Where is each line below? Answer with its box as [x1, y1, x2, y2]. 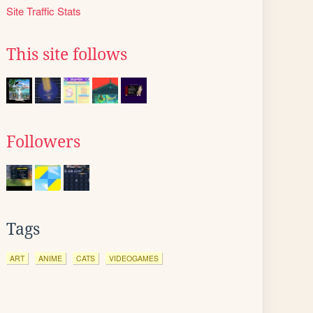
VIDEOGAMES [109, 253, 159, 263]
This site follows [6, 45, 127, 64]
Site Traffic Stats [6, 3, 81, 18]
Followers [6, 133, 80, 151]
